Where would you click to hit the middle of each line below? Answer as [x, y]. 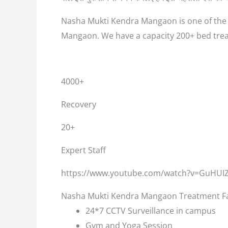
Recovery [79, 104]
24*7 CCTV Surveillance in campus [151, 211]
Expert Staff [83, 150]
